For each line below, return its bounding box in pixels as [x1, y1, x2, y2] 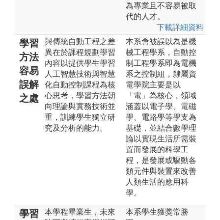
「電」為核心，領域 [126, 91, 196, 100]
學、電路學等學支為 [126, 112, 196, 121]
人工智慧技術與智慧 [45, 69, 115, 78]
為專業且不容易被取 [126, 1, 196, 10]
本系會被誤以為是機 [126, 37, 196, 46]
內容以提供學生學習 [45, 58, 115, 67]
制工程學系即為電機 [126, 58, 196, 67]
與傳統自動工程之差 [45, 37, 115, 46]
